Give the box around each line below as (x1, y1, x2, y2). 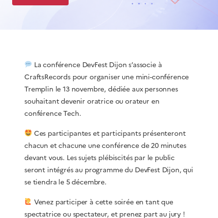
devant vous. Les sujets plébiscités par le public (24, 152, 175, 163)
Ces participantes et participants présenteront (32, 128, 186, 139)
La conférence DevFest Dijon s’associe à (32, 59, 162, 70)
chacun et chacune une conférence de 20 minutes (24, 140, 186, 151)
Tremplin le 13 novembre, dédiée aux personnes (24, 84, 178, 94)
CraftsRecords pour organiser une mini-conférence (24, 72, 189, 82)
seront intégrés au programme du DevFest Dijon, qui (24, 164, 193, 175)
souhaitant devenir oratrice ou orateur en (24, 96, 160, 107)
